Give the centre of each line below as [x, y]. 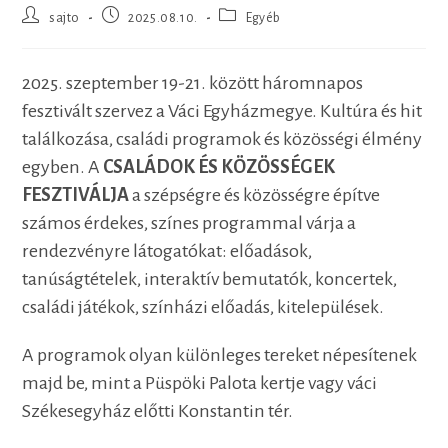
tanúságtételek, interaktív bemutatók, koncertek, [210, 279]
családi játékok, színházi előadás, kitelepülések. [203, 307]
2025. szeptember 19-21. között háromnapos [193, 83]
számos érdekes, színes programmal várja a [189, 223]
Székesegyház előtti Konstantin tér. [158, 411]
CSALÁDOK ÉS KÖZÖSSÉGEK [219, 167]
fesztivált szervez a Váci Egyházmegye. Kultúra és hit [222, 111]
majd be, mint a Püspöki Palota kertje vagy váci [200, 383]
